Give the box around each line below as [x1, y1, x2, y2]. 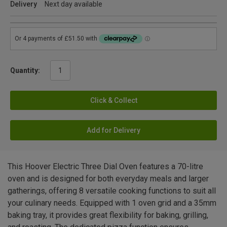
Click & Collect [90, 96, 137, 104]
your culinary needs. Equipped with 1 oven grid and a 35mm [8, 198, 216, 208]
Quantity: [10, 66, 40, 74]
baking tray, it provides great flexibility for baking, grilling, [8, 210, 208, 220]
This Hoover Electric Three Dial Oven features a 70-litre [8, 161, 203, 171]
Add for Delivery [87, 126, 140, 134]
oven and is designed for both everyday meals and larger [8, 173, 209, 183]
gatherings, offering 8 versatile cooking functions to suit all [8, 185, 216, 196]
